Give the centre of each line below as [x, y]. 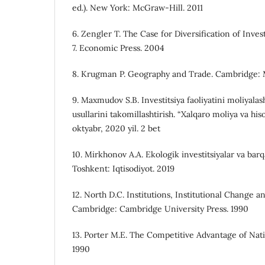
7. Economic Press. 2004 [118, 48]
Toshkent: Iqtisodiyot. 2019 [123, 169]
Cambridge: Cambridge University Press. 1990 [160, 209]
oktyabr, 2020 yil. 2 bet [116, 129]
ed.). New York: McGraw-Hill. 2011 [138, 8]
